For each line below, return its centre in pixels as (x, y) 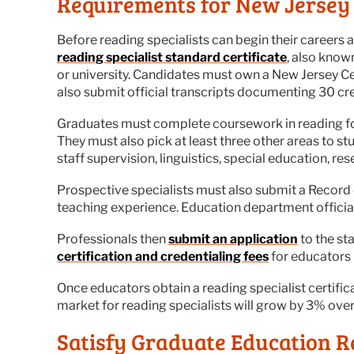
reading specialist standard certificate (172, 57)
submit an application (233, 239)
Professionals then (113, 239)
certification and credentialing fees (163, 256)
